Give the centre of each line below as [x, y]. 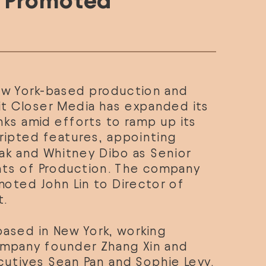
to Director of [137, 184]
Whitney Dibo [86, 153]
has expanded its [152, 106]
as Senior [160, 153]
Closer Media [53, 106]
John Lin [65, 184]
